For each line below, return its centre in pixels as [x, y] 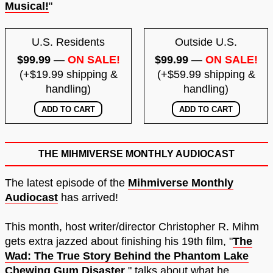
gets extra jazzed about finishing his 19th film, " [119, 242]
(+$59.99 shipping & [206, 75]
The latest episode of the [66, 183]
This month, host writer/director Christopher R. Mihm [132, 227]
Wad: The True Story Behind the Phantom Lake [127, 256]
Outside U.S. [206, 42]
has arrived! [88, 198]
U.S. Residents [68, 42]
